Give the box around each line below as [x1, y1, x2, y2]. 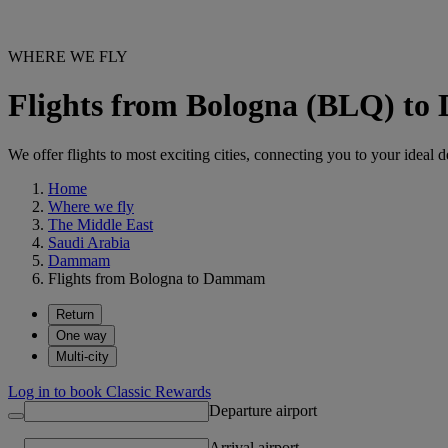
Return [56, 306, 94, 322]
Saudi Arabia [48, 233, 130, 251]
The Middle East [48, 215, 153, 233]
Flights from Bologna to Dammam [48, 269, 265, 287]
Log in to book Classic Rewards [8, 382, 211, 400]
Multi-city [56, 348, 109, 364]
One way [56, 327, 107, 343]
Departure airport [209, 401, 317, 419]
